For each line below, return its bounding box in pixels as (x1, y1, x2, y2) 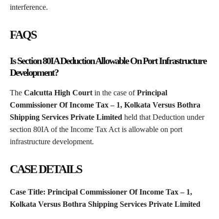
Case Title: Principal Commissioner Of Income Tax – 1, (10, 188, 192, 197)
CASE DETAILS (10, 163, 82, 176)
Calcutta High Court (24, 88, 94, 97)
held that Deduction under (122, 113, 204, 122)
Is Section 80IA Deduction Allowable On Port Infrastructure (10, 55, 206, 66)
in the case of (94, 88, 137, 97)
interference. (10, 3, 48, 12)
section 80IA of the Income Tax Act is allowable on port (10, 125, 182, 134)
